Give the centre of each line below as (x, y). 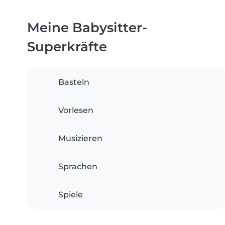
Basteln (74, 82)
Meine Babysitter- (87, 28)
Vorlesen (76, 110)
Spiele (71, 195)
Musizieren (80, 139)
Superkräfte (67, 47)
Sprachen (78, 167)
